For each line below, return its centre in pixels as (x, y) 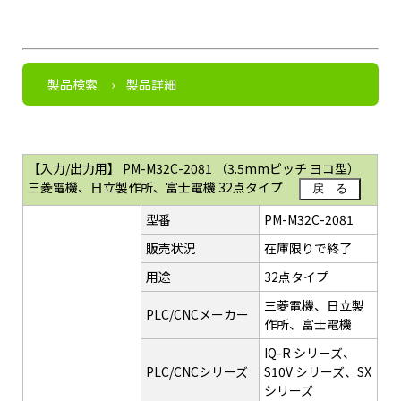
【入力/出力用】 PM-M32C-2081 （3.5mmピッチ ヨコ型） (194, 168)
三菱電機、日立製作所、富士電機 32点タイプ (156, 187)
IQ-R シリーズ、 (310, 352)
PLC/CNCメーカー (198, 314)
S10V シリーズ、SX (318, 371)
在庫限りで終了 (308, 247)
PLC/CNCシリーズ (197, 371)
